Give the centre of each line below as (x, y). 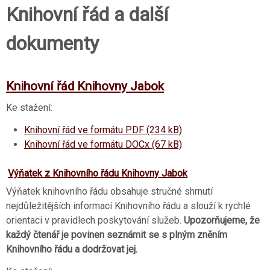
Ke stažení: (29, 108)
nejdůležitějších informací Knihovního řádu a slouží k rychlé (128, 206)
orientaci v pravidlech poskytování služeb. (95, 221)
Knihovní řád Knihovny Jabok (85, 86)
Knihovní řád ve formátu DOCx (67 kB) (103, 144)
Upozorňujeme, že (222, 221)
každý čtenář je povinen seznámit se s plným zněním (117, 235)
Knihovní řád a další (87, 14)
